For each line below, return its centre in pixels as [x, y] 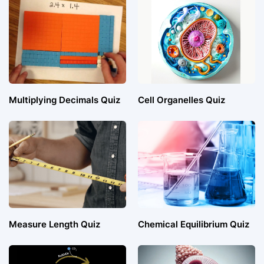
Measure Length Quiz [55, 225]
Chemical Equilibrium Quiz [194, 225]
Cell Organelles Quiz [181, 100]
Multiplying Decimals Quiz [65, 100]
